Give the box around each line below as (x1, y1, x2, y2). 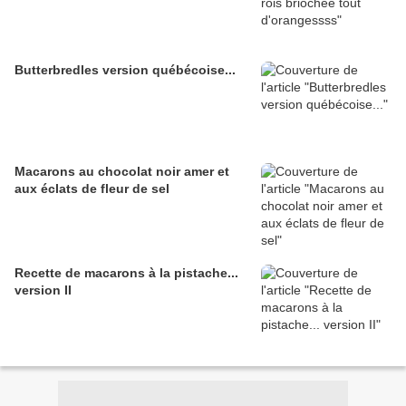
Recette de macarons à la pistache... (14, 266, 238, 281)
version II (14, 283, 72, 298)
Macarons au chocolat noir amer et (14, 164, 229, 179)
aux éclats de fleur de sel (14, 181, 169, 197)
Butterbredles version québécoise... (14, 63, 236, 78)
